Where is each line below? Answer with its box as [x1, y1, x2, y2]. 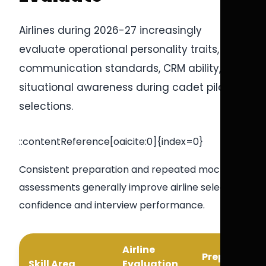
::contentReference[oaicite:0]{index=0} [19, 135, 203, 148]
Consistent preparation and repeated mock [19, 163, 225, 176]
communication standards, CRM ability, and [19, 61, 245, 75]
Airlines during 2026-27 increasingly [19, 23, 202, 37]
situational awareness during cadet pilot [19, 80, 229, 94]
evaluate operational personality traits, [19, 42, 219, 56]
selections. [19, 99, 73, 113]
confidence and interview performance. [19, 198, 205, 212]
